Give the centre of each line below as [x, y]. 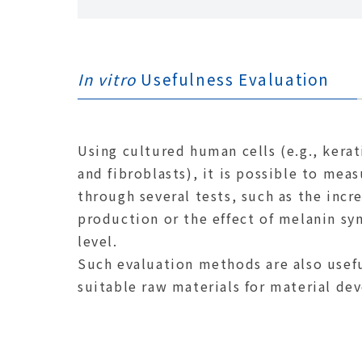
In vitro [107, 78]
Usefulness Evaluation [233, 78]
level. [98, 241]
